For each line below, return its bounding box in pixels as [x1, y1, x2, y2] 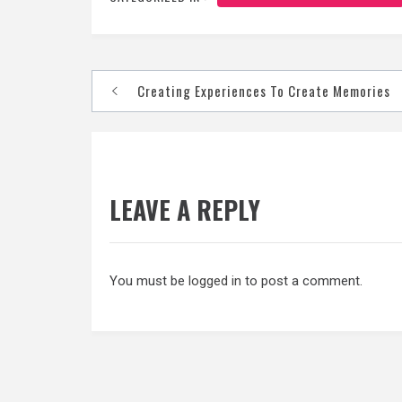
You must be [109, 273, 188, 290]
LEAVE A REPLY [109, 191, 260, 229]
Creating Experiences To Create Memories [137, 80, 390, 100]
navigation [92, 100, 217, 143]
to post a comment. [241, 273, 363, 290]
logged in [188, 273, 241, 290]
